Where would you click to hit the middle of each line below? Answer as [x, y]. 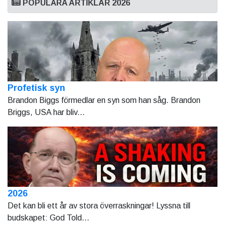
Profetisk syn [36, 88]
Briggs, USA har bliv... [46, 112]
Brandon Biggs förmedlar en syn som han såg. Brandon [104, 100]
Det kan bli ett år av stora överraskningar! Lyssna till [99, 205]
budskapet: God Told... [48, 217]
